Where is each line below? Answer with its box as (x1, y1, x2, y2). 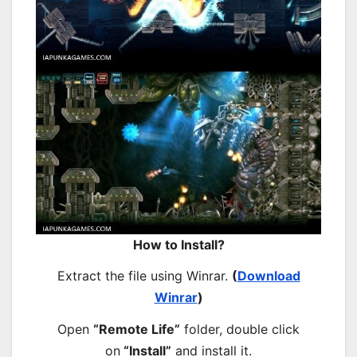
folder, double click (180, 321, 300, 338)
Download (237, 268, 300, 284)
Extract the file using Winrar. (57, 268, 232, 284)
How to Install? (132, 236, 225, 253)
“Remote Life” (93, 321, 180, 338)
